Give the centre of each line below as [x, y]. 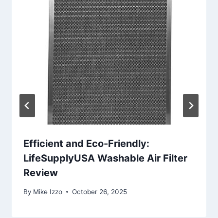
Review [41, 173]
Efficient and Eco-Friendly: [86, 144]
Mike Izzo [48, 191]
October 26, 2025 [100, 191]
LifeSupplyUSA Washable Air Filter [105, 158]
